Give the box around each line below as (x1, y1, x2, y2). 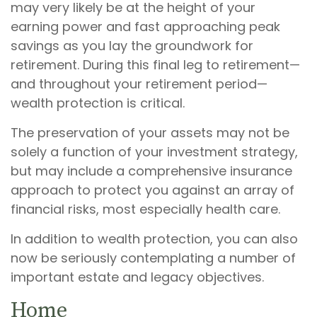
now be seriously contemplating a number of (11, 249, 296, 267)
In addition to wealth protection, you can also (11, 230, 298, 248)
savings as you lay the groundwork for (11, 37, 253, 54)
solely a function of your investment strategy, (11, 143, 298, 161)
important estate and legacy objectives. (11, 268, 264, 286)
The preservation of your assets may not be (11, 124, 289, 142)
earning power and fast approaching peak (11, 18, 280, 35)
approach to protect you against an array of (11, 181, 294, 199)
